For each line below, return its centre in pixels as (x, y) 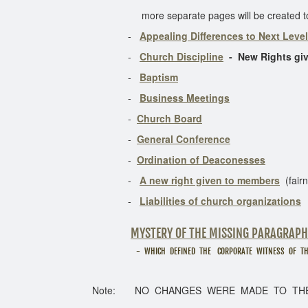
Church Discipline (181, 56)
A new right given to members (210, 180)
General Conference (184, 139)
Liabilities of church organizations (220, 201)
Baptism (159, 77)
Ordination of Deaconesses (201, 159)
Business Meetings (185, 98)
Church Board (169, 118)
